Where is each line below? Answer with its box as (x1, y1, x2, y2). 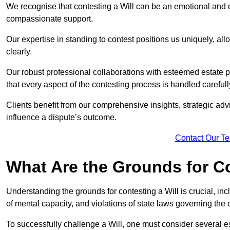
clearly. (6, 47, 34, 56)
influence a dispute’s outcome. (6, 113, 117, 122)
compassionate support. (6, 14, 93, 24)
